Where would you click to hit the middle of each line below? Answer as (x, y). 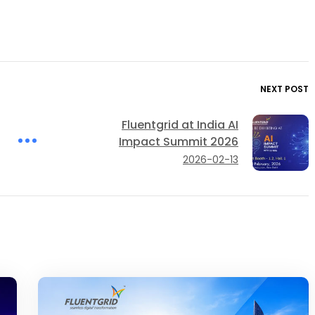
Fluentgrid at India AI (180, 124)
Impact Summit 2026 (179, 141)
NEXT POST (285, 89)
